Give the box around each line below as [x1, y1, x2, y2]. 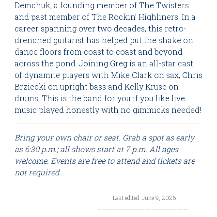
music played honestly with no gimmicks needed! [15, 105, 201, 115]
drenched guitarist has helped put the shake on [15, 35, 193, 46]
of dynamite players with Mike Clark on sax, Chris [15, 70, 202, 80]
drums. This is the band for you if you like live [15, 93, 185, 104]
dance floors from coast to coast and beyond [15, 46, 183, 57]
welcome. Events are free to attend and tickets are [15, 155, 195, 166]
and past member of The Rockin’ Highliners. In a [15, 12, 196, 22]
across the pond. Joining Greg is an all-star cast [15, 58, 193, 69]
